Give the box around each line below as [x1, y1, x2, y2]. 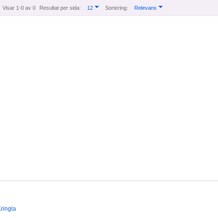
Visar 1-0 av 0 [2, 5, 36, 11]
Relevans [134, 5, 157, 11]
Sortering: [105, 5, 128, 11]
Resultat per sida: [39, 5, 81, 11]
